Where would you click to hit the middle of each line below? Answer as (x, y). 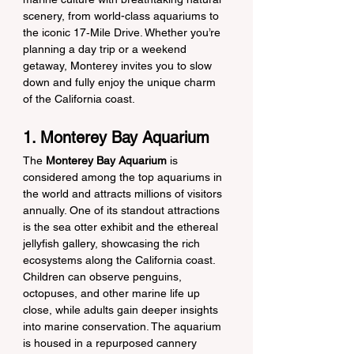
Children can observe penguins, (104, 277)
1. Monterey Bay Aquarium (116, 137)
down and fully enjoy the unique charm (121, 82)
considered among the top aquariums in (124, 177)
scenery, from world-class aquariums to (122, 16)
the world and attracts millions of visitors (124, 194)
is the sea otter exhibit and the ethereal (122, 227)
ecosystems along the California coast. (121, 260)
